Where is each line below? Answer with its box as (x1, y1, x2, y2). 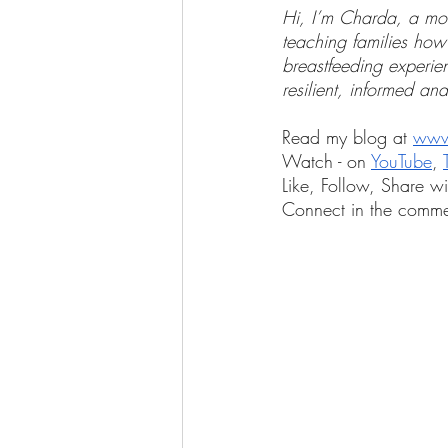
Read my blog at (282, 125, 413, 149)
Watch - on (282, 149, 371, 173)
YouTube (371, 149, 432, 173)
